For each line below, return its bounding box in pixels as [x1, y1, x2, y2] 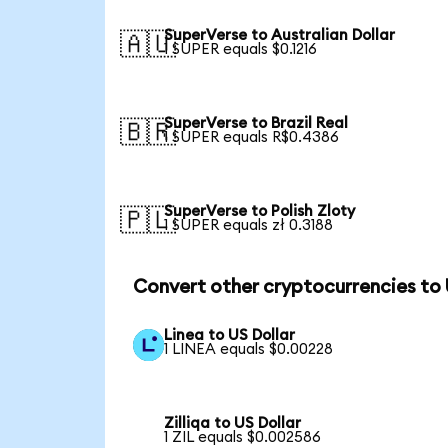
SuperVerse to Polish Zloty [164, 203, 356, 219]
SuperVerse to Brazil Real [164, 116, 349, 132]
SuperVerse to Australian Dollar [164, 28, 396, 44]
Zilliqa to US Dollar [164, 416, 302, 432]
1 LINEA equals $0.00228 [164, 342, 334, 358]
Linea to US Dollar [164, 328, 296, 344]
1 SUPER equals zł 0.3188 [164, 217, 334, 233]
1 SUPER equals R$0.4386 [164, 130, 340, 146]
